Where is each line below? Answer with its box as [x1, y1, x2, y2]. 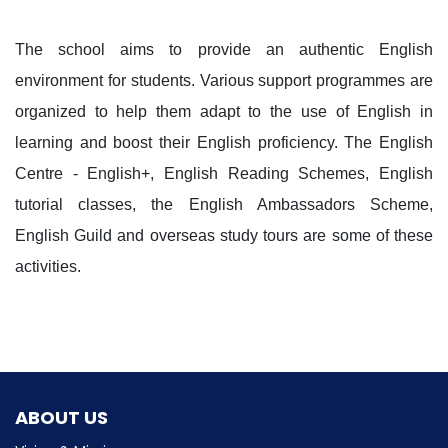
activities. [15, 258, 81, 275]
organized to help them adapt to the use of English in [15, 103, 433, 120]
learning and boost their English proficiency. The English [15, 134, 433, 151]
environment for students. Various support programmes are [15, 72, 433, 89]
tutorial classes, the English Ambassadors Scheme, [15, 196, 433, 213]
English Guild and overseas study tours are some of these [15, 227, 433, 244]
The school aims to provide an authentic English [15, 41, 433, 58]
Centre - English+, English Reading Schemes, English [15, 165, 433, 182]
